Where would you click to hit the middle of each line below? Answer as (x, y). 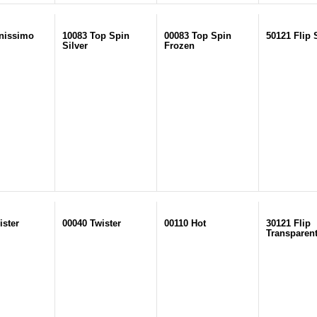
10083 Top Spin (96, 36)
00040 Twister (92, 223)
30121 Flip (288, 223)
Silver (75, 46)
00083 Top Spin (198, 36)
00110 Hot (185, 223)
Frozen (179, 46)
